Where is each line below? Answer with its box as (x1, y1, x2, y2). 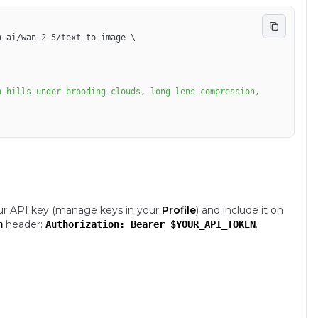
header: (6, 218, 43, 231)
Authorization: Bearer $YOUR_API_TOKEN (45, 219, 256, 230)
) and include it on (196, 204, 283, 216)
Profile (162, 204, 196, 216)
